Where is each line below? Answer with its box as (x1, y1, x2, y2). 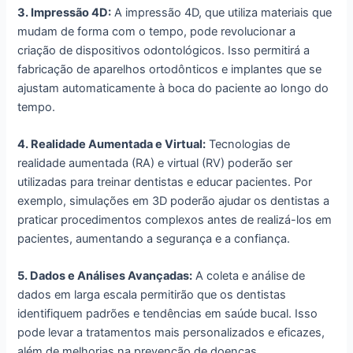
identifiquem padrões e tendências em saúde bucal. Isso (17, 307, 318, 321)
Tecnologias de (206, 136, 291, 151)
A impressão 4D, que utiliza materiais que (111, 5, 333, 20)
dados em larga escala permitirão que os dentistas (17, 288, 287, 303)
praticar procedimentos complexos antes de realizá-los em (17, 212, 333, 227)
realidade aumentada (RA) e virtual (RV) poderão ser (17, 155, 293, 170)
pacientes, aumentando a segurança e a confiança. (17, 231, 291, 246)
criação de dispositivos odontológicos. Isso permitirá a (17, 43, 310, 58)
